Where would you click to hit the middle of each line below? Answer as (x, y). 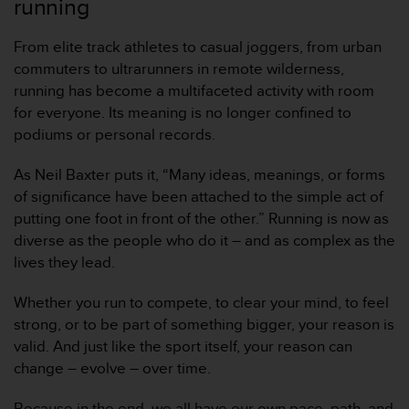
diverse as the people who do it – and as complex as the (204, 240)
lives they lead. (64, 262)
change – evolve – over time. (112, 367)
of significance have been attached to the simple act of (199, 196)
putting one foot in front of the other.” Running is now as (201, 218)
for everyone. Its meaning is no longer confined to (183, 112)
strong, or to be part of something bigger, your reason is (204, 324)
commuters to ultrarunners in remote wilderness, (179, 68)
